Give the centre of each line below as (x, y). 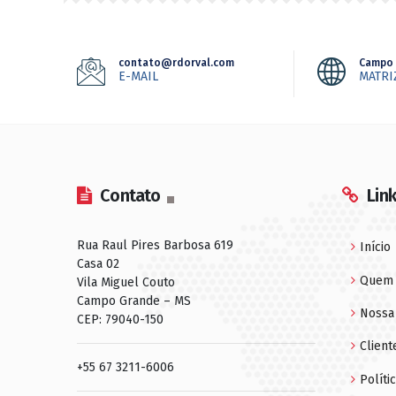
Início (375, 247)
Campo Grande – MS (134, 301)
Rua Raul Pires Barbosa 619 (155, 245)
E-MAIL (138, 76)
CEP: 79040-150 (120, 320)
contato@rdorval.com (176, 63)
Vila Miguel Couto (126, 282)
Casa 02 (98, 264)
